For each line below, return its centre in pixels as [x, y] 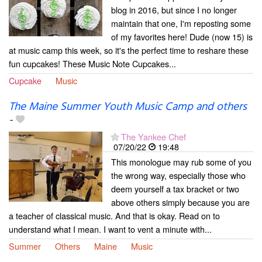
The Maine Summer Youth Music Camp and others [128, 107]
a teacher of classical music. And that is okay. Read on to [114, 215]
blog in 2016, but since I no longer [174, 10]
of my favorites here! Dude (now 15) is [182, 37]
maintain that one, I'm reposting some [181, 23]
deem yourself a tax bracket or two [175, 188]
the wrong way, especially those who [178, 175]
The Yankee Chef [154, 136]
